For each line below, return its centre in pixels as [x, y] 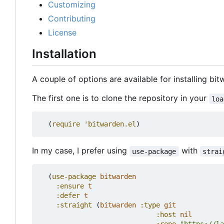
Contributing [72, 19]
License [62, 33]
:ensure [70, 186]
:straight [74, 205]
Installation [64, 54]
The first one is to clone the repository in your [120, 98]
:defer [68, 196]
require [66, 124]
